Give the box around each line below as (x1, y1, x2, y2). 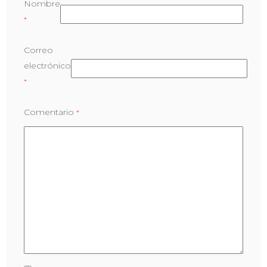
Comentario (24, 106, 76, 117)
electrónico (24, 60, 71, 71)
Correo (24, 44, 53, 55)
